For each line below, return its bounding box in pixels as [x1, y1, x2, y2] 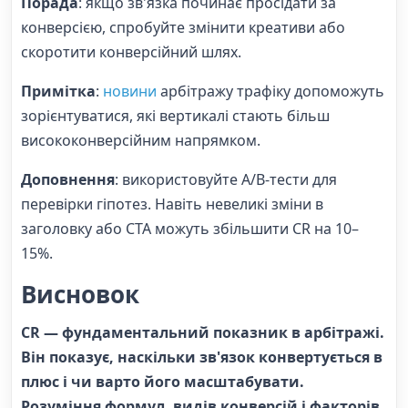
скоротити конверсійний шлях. [21, 41, 241, 62]
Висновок [21, 277, 139, 311]
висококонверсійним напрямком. [21, 129, 260, 150]
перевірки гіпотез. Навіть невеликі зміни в [21, 193, 323, 214]
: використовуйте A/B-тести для [115, 168, 337, 189]
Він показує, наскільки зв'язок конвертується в [21, 347, 382, 368]
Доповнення [21, 168, 115, 189]
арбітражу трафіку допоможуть [157, 80, 384, 101]
